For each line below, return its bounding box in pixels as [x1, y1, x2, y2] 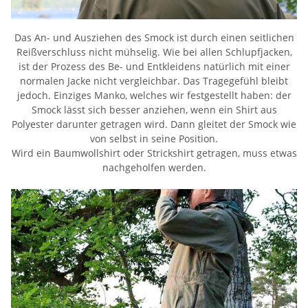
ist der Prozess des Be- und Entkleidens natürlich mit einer [18, 59, 290, 73]
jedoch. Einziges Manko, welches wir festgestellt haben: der [16, 88, 291, 102]
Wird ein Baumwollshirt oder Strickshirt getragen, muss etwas [11, 146, 297, 159]
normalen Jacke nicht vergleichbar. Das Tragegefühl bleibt [20, 74, 288, 87]
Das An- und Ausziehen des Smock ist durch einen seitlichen [14, 30, 294, 44]
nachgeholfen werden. [102, 160, 206, 174]
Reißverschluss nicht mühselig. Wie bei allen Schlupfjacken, [16, 45, 292, 58]
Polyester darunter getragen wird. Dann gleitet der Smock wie [12, 117, 296, 131]
